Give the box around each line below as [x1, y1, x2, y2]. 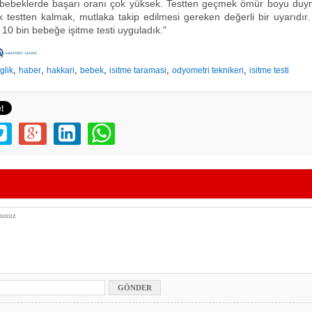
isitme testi [249, 65, 290, 75]
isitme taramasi [109, 65, 167, 75]
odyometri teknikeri [172, 65, 244, 75]
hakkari [47, 65, 75, 75]
